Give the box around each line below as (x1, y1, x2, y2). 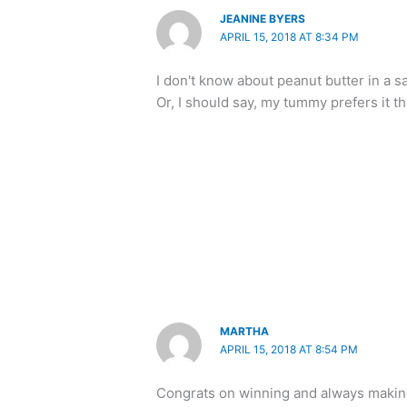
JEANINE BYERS (220, 11, 306, 25)
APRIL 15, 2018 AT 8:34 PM (220, 29, 360, 44)
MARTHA (220, 324, 270, 339)
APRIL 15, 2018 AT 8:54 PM (220, 342, 359, 357)
